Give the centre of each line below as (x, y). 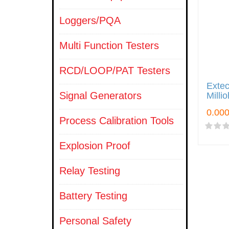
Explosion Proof (95, 146)
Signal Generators (100, 96)
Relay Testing (90, 171)
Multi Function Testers (109, 45)
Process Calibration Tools (117, 121)
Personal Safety (95, 221)
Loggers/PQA (90, 20)
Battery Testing (93, 196)
